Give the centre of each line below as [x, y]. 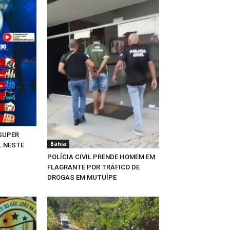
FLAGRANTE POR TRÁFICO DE [93, 167]
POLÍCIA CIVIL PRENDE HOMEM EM [101, 157]
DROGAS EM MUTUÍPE [82, 177]
